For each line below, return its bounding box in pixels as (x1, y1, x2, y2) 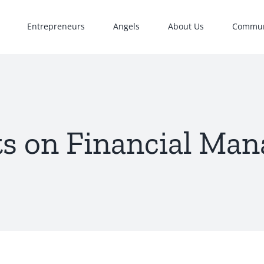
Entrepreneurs (27, 20, 85, 32)
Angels (113, 20, 140, 32)
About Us (168, 20, 204, 32)
